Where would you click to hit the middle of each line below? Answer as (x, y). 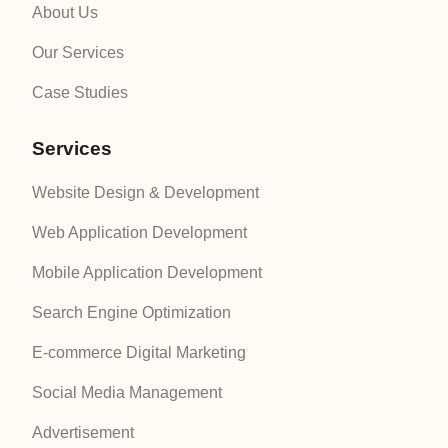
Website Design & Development (145, 192)
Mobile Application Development (147, 272)
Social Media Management (127, 392)
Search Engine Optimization (131, 312)
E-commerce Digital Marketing (139, 352)
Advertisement (83, 432)
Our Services (78, 52)
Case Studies (80, 92)
